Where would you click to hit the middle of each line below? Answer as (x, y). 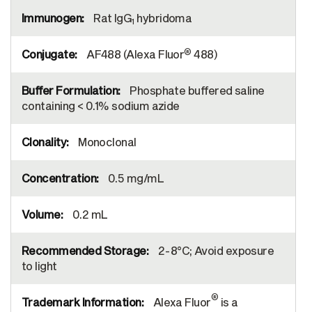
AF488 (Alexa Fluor (134, 54)
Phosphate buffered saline (196, 91)
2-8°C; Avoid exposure (215, 251)
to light (39, 266)
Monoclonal (106, 142)
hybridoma (163, 18)
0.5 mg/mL (135, 178)
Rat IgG (111, 18)
